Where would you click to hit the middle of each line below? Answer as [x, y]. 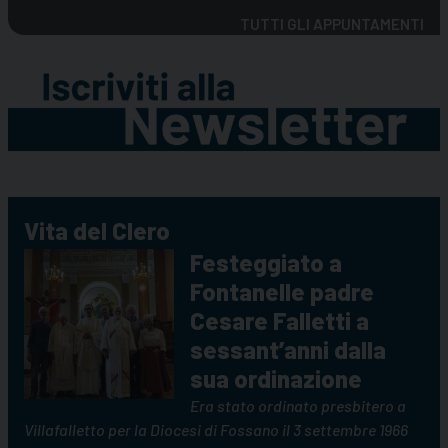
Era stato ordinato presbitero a [298, 405]
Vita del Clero [97, 230]
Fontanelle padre [282, 291]
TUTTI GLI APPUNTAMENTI [332, 24]
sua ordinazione [276, 378]
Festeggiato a [266, 262]
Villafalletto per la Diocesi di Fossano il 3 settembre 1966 [216, 429]
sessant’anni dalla [288, 349]
